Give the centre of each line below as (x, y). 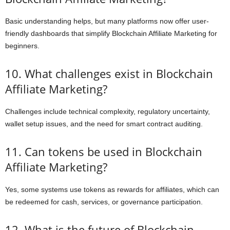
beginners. (22, 46)
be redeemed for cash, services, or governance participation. (104, 202)
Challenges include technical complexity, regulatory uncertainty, (108, 111)
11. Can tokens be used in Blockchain (104, 151)
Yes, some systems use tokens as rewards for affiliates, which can (112, 189)
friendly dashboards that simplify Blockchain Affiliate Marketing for (111, 33)
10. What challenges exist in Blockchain (109, 73)
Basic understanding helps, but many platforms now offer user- (107, 21)
